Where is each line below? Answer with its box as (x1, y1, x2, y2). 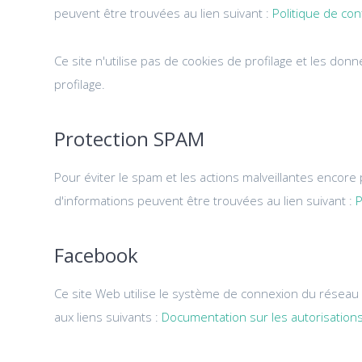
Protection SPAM (54, 124, 205, 152)
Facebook (54, 241, 139, 268)
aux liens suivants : (54, 308, 162, 325)
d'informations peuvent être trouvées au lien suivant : (54, 192, 356, 208)
